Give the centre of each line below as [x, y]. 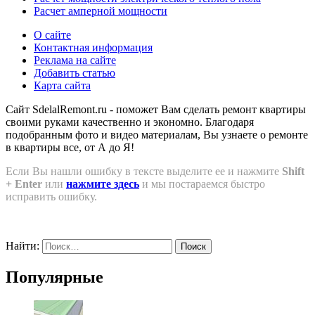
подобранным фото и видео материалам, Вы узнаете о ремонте [157, 134]
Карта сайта [62, 85]
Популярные [54, 277]
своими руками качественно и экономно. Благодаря [130, 122]
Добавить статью [75, 72]
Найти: [22, 245]
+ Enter [24, 184]
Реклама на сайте [75, 60]
